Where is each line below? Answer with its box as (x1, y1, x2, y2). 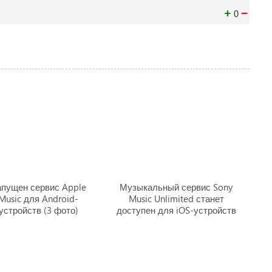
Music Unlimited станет (128, 192, 224, 205)
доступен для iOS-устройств (116, 204, 236, 216)
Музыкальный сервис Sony (120, 181, 233, 193)
